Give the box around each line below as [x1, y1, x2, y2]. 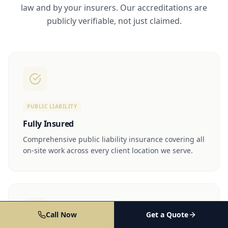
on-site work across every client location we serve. [23, 145, 193, 155]
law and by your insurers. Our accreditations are [21, 2, 207, 13]
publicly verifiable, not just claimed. [46, 15, 182, 26]
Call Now [45, 210, 77, 219]
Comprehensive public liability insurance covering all [23, 134, 205, 144]
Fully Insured [23, 118, 74, 129]
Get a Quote [146, 210, 188, 219]
